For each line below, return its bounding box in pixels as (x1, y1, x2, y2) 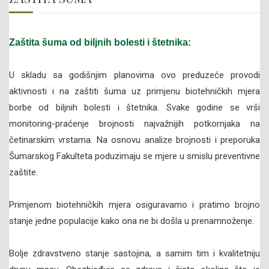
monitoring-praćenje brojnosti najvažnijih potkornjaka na (9, 118, 260, 130)
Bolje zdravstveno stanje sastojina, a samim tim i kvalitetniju (9, 248, 260, 259)
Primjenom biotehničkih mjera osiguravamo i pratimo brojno (9, 199, 260, 211)
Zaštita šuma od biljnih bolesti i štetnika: (9, 37, 191, 48)
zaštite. (9, 167, 38, 178)
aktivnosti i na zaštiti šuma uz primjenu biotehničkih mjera (9, 86, 260, 97)
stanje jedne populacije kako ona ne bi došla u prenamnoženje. (9, 216, 254, 227)
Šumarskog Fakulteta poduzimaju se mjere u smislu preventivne (9, 151, 260, 162)
